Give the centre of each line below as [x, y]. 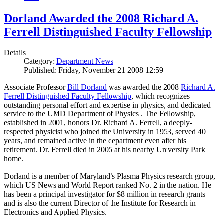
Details [15, 53]
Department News [85, 61]
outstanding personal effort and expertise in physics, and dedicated [107, 105]
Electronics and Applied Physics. [55, 212]
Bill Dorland [87, 87]
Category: [40, 61]
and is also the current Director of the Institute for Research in [100, 203]
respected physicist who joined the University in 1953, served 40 [105, 132]
